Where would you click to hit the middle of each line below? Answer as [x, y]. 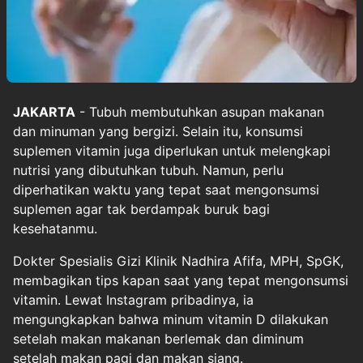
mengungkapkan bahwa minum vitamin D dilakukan [171, 319]
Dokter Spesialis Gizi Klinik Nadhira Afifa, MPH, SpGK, [178, 261]
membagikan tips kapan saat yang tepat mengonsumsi [181, 280]
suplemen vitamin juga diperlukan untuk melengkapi [172, 150]
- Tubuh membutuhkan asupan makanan [200, 111]
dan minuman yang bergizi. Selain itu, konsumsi [158, 131]
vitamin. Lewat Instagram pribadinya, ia [133, 299]
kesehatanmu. [55, 228]
